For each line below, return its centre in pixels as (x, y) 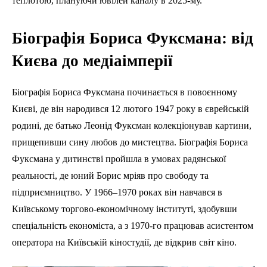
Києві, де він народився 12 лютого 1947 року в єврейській (131, 109)
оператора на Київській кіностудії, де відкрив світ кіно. (124, 243)
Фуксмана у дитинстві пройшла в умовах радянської (119, 159)
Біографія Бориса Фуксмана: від (133, 38)
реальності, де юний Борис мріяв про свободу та (110, 176)
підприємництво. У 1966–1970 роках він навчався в (117, 193)
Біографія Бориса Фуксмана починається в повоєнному (125, 92)
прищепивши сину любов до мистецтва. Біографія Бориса (130, 142)
